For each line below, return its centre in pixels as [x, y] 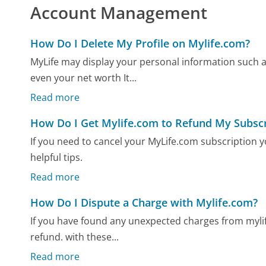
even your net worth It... [84, 78]
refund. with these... [75, 237]
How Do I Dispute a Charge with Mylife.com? [144, 202]
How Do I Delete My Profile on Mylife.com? [140, 43]
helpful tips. [57, 158]
